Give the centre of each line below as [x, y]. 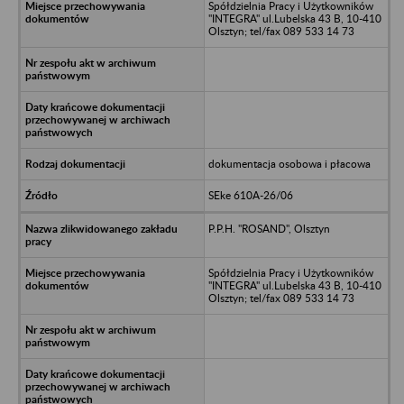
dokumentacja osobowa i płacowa [289, 163]
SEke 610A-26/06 [250, 195]
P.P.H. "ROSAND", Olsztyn [269, 228]
